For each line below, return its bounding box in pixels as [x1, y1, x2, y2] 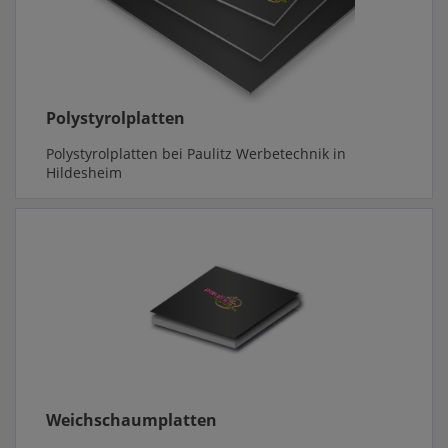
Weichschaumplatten [46, 408, 218, 431]
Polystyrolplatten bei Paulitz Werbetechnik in [46, 144, 347, 164]
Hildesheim [46, 163, 123, 183]
